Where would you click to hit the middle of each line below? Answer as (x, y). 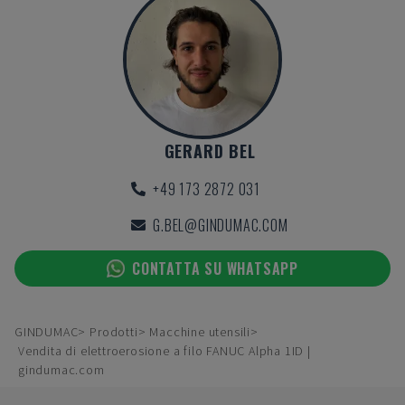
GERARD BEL (210, 151)
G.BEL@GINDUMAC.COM (221, 225)
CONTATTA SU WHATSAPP (215, 268)
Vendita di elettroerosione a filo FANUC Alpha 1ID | (165, 351)
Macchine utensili (200, 332)
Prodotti (114, 332)
